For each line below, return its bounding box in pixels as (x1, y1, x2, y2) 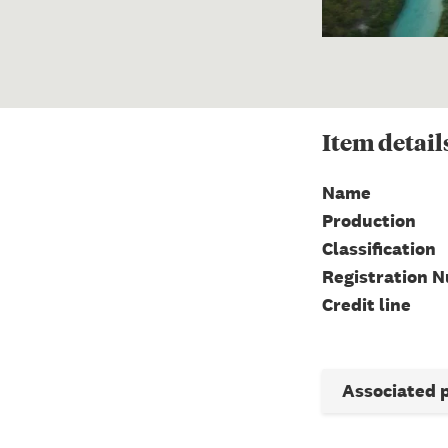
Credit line (322, 292, 411, 316)
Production (322, 208, 416, 232)
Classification (322, 236, 436, 260)
